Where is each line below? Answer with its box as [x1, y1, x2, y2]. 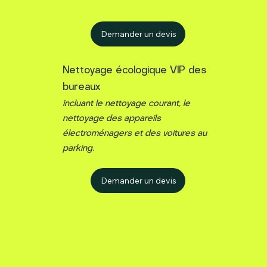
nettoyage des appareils [62, 114, 161, 123]
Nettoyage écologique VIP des [62, 66, 206, 76]
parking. [62, 144, 94, 153]
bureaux [62, 82, 103, 93]
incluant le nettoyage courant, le [62, 99, 190, 108]
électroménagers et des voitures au [62, 129, 207, 138]
